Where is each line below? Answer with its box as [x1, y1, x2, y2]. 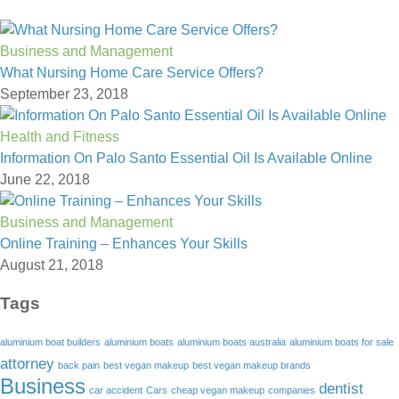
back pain [58, 360, 100, 371]
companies [268, 385, 315, 396]
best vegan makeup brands [192, 360, 311, 371]
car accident [89, 385, 142, 396]
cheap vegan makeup [171, 385, 265, 396]
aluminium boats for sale [289, 337, 394, 348]
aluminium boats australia [177, 337, 286, 348]
